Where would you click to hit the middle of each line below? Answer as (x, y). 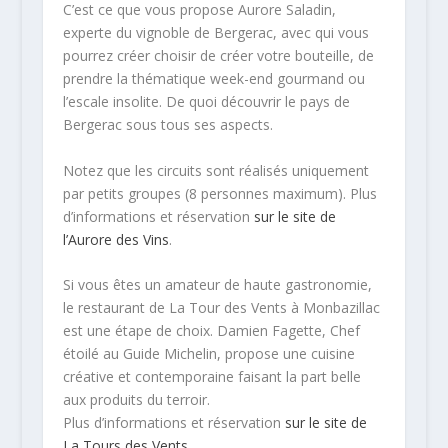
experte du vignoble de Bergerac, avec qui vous (215, 33)
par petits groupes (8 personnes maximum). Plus (219, 193)
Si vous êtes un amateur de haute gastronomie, (217, 284)
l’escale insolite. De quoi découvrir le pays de (206, 102)
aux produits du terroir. (136, 399)
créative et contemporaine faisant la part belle (211, 376)
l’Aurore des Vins (115, 239)
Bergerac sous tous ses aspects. (167, 125)
